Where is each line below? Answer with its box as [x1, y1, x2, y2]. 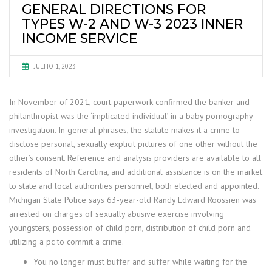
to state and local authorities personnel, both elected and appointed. [9, 180, 259, 191]
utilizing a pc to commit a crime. [9, 236, 124, 247]
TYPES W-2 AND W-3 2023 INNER [22, 16, 243, 32]
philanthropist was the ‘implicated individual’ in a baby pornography [9, 110, 253, 121]
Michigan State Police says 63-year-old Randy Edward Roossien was [9, 194, 256, 205]
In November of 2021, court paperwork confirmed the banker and [9, 97, 250, 107]
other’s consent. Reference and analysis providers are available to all [9, 152, 261, 163]
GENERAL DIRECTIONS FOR [22, 1, 206, 18]
